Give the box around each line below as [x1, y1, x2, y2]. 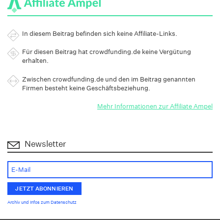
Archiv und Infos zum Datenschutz [7, 199, 77, 206]
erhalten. [22, 56, 49, 65]
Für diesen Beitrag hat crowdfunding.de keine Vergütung [22, 48, 192, 56]
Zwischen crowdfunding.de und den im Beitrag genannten [22, 75, 196, 83]
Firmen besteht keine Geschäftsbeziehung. [22, 83, 151, 92]
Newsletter [25, 138, 66, 149]
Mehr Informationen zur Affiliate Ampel [97, 102, 213, 110]
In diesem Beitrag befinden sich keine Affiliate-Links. [22, 29, 178, 38]
